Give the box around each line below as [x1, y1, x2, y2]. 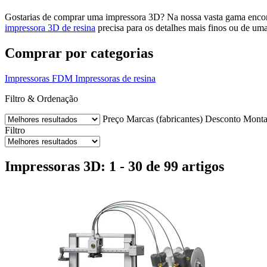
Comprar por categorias [5, 45, 153, 61]
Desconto [205, 113, 241, 124]
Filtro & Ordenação [5, 93, 78, 104]
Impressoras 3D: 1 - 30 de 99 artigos [5, 159, 224, 175]
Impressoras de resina [75, 73, 156, 83]
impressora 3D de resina [5, 22, 95, 33]
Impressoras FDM [5, 73, 73, 83]
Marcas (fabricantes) [126, 113, 203, 124]
